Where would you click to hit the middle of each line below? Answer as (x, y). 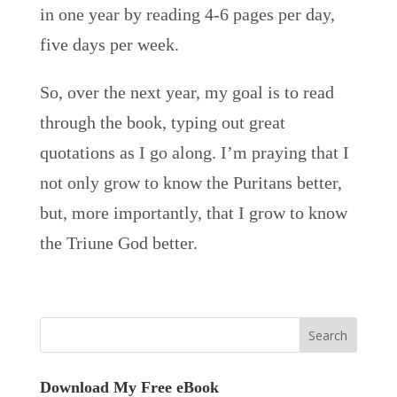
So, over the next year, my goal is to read (187, 92)
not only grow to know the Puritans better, (191, 183)
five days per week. (109, 44)
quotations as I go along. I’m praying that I (194, 152)
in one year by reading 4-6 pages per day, (187, 14)
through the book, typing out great (162, 122)
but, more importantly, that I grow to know (193, 213)
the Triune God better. (118, 243)
